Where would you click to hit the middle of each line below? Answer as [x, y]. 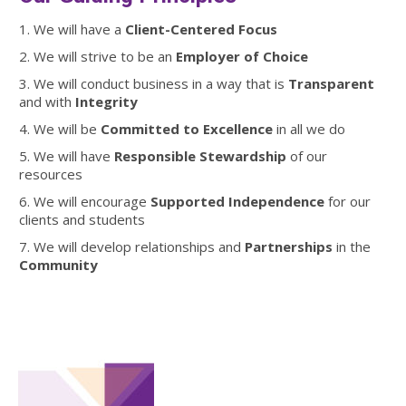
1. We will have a [72, 29]
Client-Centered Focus [201, 29]
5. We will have [66, 155]
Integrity [106, 101]
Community [58, 264]
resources [50, 174]
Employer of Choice [242, 56]
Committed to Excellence [186, 128]
